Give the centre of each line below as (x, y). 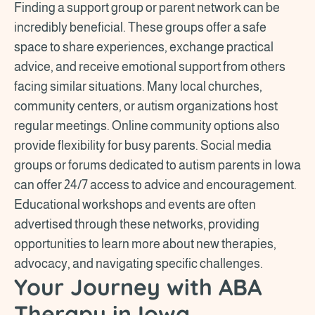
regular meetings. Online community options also (147, 126)
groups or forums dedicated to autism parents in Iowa (157, 165)
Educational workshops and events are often (135, 204)
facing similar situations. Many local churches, (138, 86)
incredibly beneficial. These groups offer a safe (140, 27)
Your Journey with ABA (138, 287)
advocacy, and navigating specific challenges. (140, 263)
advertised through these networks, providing (137, 224)
